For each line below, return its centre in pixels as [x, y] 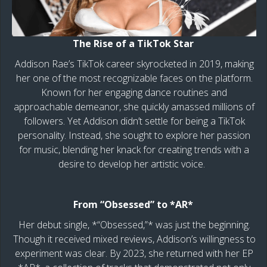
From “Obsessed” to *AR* [134, 204]
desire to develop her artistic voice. [134, 164]
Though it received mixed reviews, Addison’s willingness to [134, 239]
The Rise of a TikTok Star [134, 43]
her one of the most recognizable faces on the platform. [134, 78]
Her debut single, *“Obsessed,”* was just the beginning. [134, 224]
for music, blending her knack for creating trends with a [134, 149]
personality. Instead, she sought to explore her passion [134, 135]
